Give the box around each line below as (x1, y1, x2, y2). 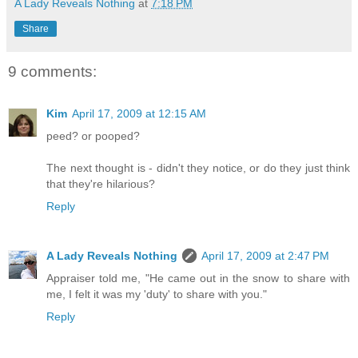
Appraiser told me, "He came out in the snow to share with (46, 271, 350, 284)
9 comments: (8, 63, 97, 81)
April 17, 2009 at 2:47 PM (201, 249, 329, 262)
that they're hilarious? (46, 177, 155, 190)
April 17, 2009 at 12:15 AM (72, 106, 206, 120)
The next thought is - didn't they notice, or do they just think (46, 161, 350, 174)
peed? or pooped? (46, 129, 140, 142)
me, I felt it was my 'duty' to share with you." (46, 287, 267, 300)
